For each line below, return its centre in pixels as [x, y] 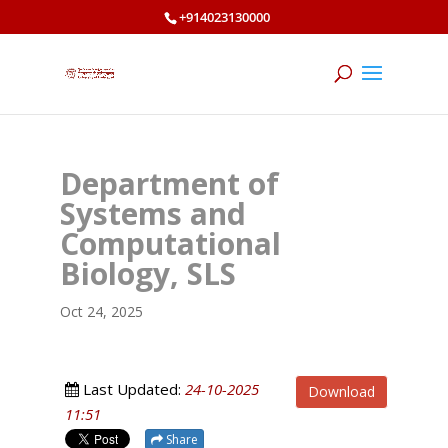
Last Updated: [131, 389]
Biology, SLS [147, 273]
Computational [170, 243]
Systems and [152, 213]
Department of [169, 183]
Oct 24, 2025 [101, 311]
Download [342, 391]
